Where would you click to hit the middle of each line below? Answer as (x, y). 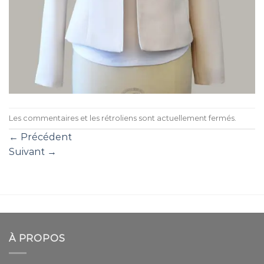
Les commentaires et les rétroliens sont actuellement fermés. (123, 118)
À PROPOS (37, 239)
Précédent (45, 137)
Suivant (28, 152)
